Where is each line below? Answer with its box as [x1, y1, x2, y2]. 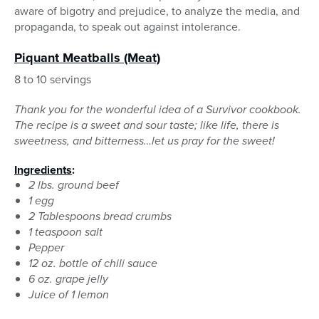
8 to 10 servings [14, 71, 91, 88]
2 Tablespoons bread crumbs [28, 208, 172, 225]
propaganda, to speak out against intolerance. [14, 19, 241, 36]
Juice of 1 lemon [28, 286, 109, 303]
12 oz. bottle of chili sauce [28, 255, 157, 272]
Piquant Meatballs [14, 48, 120, 68]
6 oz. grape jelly [28, 271, 108, 288]
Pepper [28, 239, 64, 256]
